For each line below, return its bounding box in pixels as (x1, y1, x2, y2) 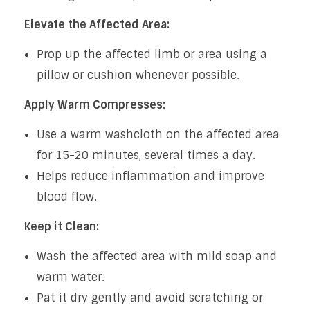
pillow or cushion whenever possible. (36, 67, 239, 82)
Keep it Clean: (24, 219, 99, 234)
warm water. (36, 269, 104, 284)
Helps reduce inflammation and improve (36, 168, 264, 183)
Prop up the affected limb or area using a (36, 46, 267, 62)
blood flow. (36, 189, 97, 204)
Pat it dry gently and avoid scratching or (36, 290, 263, 305)
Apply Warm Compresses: (24, 97, 165, 112)
